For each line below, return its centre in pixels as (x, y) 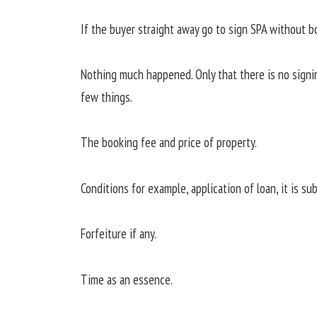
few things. (106, 97)
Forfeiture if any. (118, 234)
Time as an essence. (126, 279)
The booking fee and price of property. (168, 143)
